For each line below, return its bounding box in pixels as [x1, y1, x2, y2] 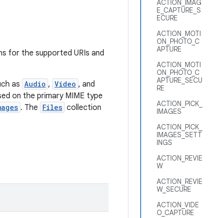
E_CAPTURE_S [157, 6, 201, 15]
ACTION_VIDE [157, 200, 199, 209]
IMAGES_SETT [157, 130, 202, 139]
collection [65, 103, 101, 112]
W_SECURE [157, 185, 191, 194]
